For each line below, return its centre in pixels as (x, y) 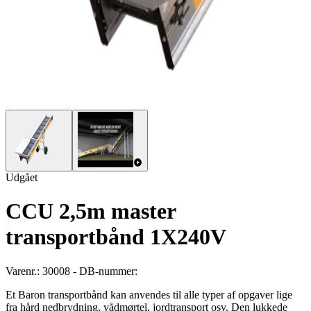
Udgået (22, 177)
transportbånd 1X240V (116, 237)
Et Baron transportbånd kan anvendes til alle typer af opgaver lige (149, 294)
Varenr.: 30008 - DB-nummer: (72, 271)
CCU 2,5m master (91, 211)
